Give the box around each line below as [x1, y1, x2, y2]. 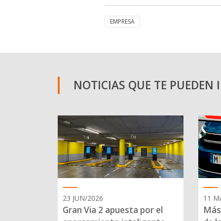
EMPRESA [110, 17, 135, 26]
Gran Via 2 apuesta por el [63, 204, 163, 216]
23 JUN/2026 [63, 193, 103, 203]
